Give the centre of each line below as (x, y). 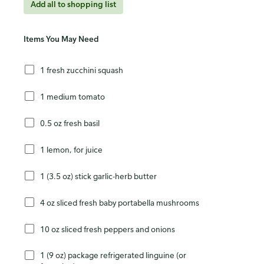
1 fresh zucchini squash (82, 70)
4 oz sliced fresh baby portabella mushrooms (120, 202)
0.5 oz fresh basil (70, 123)
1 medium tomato (72, 96)
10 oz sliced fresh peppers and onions (108, 229)
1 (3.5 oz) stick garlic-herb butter (125, 176)
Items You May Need (61, 39)
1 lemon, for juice (71, 149)
